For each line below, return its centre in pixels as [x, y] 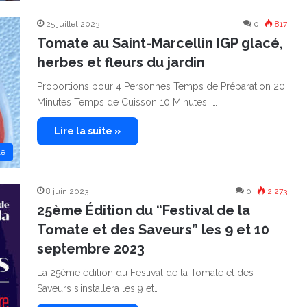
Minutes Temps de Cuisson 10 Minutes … [127, 102]
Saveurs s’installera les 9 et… [98, 288]
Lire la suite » [88, 131]
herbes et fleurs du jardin [121, 62]
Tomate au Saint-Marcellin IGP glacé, [160, 43]
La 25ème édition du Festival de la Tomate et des [145, 273]
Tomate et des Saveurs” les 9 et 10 [153, 230]
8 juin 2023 [67, 191]
